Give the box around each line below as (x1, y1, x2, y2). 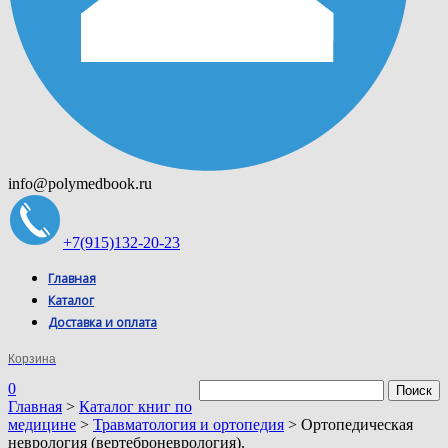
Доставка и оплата (48, 314, 157, 332)
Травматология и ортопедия (93, 416, 284, 434)
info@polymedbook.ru (8, 175, 152, 193)
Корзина (8, 352, 56, 367)
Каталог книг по (79, 398, 192, 416)
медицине (8, 416, 76, 434)
